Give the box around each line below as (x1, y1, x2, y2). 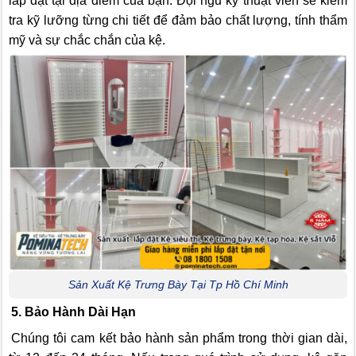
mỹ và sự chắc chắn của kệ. (9, 33, 165, 48)
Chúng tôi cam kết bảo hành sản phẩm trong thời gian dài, (11, 331, 347, 346)
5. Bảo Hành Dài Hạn (11, 305, 136, 319)
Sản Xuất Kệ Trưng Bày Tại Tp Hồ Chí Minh (68, 277, 288, 291)
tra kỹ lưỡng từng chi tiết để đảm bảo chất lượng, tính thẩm (9, 14, 347, 28)
